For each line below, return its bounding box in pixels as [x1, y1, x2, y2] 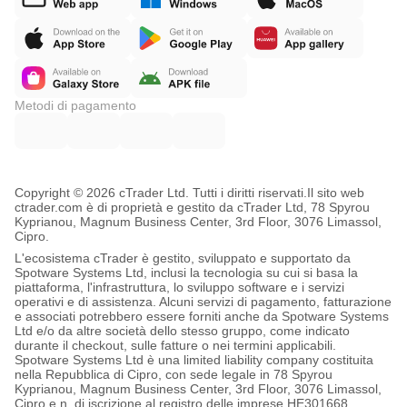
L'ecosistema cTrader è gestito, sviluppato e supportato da [15, 251, 351, 265]
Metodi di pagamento [15, 98, 136, 113]
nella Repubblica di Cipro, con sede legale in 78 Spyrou [15, 367, 333, 382]
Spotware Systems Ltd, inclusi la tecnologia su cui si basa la [15, 265, 358, 280]
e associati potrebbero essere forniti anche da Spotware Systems [15, 309, 389, 323]
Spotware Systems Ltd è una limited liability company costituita [15, 352, 373, 367]
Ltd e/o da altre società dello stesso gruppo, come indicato [15, 323, 350, 338]
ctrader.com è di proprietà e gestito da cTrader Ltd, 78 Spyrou [15, 200, 370, 214]
